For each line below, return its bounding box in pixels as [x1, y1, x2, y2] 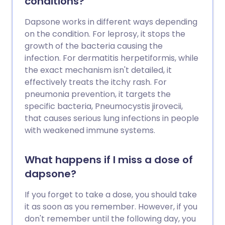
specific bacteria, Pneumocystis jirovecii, [25, 100, 183, 112]
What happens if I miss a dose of [25, 153, 193, 167]
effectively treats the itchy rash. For [25, 76, 167, 88]
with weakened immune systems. [25, 125, 155, 136]
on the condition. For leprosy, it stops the [25, 28, 185, 40]
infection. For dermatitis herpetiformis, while [25, 52, 198, 64]
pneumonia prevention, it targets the [25, 88, 171, 100]
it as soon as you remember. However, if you [25, 201, 197, 212]
